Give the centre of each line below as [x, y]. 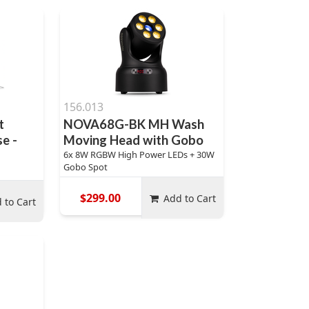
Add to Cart [190, 198]
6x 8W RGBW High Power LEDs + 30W [139, 154]
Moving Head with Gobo [133, 140]
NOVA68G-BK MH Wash [133, 124]
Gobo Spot [85, 167]
